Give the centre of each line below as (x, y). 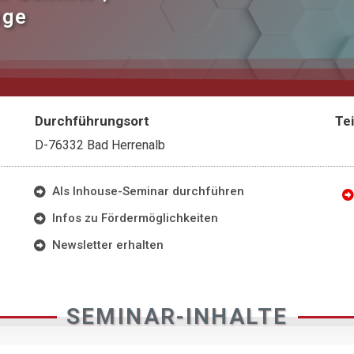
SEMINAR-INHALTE (177, 316)
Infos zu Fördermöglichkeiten (135, 218)
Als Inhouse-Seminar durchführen (148, 191)
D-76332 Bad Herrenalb (100, 145)
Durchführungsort (92, 121)
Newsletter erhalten (107, 245)
